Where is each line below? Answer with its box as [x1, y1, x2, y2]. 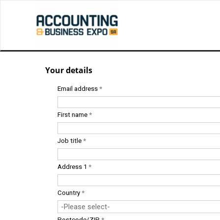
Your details [45, 65, 92, 76]
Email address [57, 85, 99, 92]
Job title [57, 137, 83, 144]
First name [57, 111, 89, 118]
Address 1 [57, 163, 88, 170]
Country [57, 189, 82, 196]
